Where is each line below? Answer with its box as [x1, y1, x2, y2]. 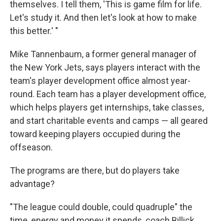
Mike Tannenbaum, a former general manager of [10, 49, 197, 59]
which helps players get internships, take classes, [10, 102, 204, 112]
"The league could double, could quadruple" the [10, 202, 192, 212]
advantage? [10, 179, 55, 189]
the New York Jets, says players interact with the [10, 62, 200, 73]
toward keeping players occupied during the [10, 129, 181, 139]
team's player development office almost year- [10, 75, 190, 86]
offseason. [10, 142, 53, 152]
